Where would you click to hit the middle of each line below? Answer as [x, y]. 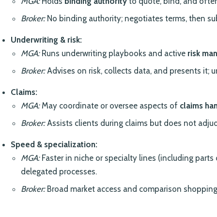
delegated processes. [59, 172]
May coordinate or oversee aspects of [110, 106]
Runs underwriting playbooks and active [114, 54]
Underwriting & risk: [46, 40]
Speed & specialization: [54, 145]
